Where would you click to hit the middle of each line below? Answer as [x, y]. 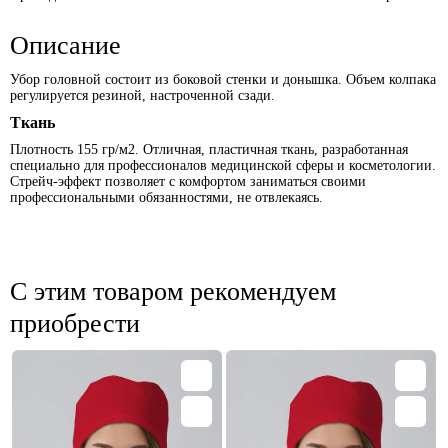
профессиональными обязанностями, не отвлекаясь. [166, 197]
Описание [65, 45]
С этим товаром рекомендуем [173, 291]
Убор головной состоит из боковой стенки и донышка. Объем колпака [223, 79]
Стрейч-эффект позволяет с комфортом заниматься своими [188, 181]
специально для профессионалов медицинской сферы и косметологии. [223, 165]
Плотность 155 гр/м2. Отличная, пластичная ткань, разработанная [209, 149]
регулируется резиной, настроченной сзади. [142, 95]
